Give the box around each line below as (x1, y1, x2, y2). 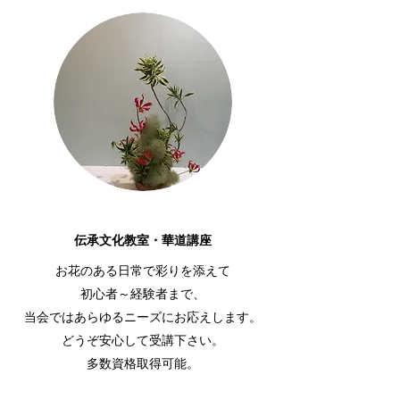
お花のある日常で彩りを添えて (55, 263, 230, 279)
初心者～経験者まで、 (80, 287, 205, 302)
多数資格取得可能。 (87, 356, 199, 371)
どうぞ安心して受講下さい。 (62, 333, 224, 348)
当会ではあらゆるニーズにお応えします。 (24, 310, 262, 325)
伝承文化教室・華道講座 (74, 231, 212, 248)
